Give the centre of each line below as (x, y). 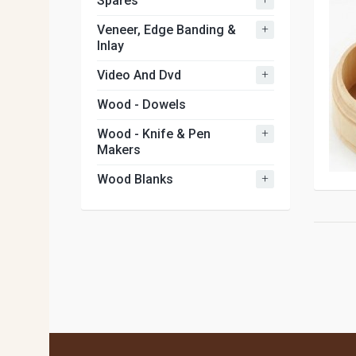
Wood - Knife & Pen (154, 134)
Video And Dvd (139, 75)
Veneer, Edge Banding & (166, 30)
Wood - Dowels (141, 104)
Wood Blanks (135, 179)
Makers (119, 150)
